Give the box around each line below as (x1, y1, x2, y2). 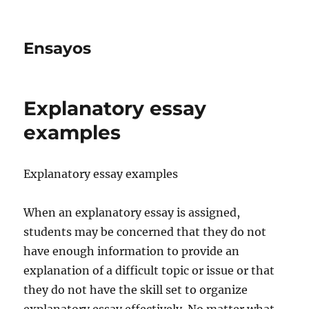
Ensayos (23, 39, 92, 58)
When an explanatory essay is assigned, (23, 206, 241, 219)
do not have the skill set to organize (48, 283, 248, 297)
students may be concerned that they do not (23, 225, 267, 239)
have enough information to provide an (23, 244, 240, 258)
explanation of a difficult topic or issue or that (23, 263, 275, 277)
